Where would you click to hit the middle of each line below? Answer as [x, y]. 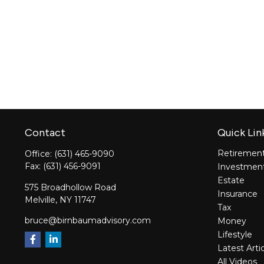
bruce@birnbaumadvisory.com [88, 220]
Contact [45, 132]
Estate [231, 180]
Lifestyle [235, 234]
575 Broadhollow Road [70, 187]
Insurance [237, 194]
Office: [39, 154]
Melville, [41, 199]
